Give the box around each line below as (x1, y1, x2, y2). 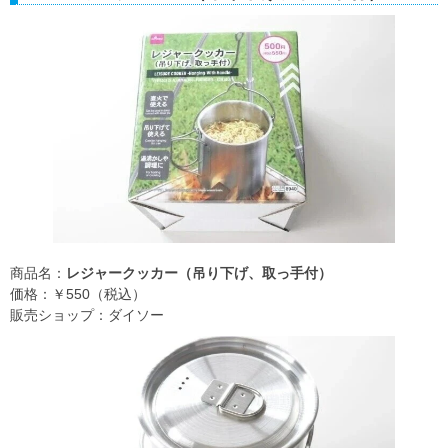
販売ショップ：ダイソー (10, 307, 164, 324)
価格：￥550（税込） (10, 286, 146, 303)
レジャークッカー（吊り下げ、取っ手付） (66, 265, 332, 282)
